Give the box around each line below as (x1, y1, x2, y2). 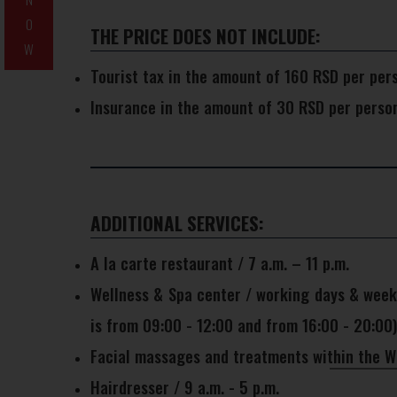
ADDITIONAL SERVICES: (90, 209, 264, 237)
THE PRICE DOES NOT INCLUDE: (90, 22, 321, 50)
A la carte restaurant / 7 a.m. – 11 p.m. (90, 251, 349, 275)
